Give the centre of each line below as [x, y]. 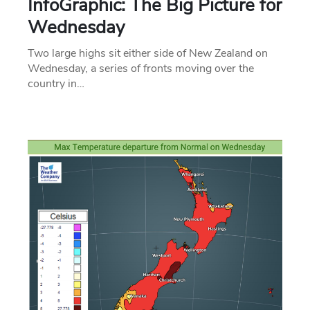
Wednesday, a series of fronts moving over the [141, 68]
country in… [56, 83]
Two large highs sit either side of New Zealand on [148, 53]
